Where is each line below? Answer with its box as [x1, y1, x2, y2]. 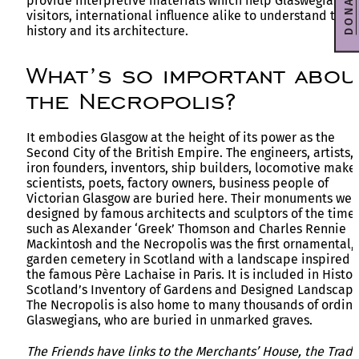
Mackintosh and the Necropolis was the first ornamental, [26, 236, 354, 252]
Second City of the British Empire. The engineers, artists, [26, 144, 353, 160]
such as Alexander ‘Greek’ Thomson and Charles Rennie [26, 220, 346, 236]
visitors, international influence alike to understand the [26, 7, 349, 23]
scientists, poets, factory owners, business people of [26, 175, 329, 191]
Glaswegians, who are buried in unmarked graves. [26, 312, 313, 328]
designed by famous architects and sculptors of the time [26, 205, 355, 221]
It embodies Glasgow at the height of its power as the [26, 129, 335, 145]
